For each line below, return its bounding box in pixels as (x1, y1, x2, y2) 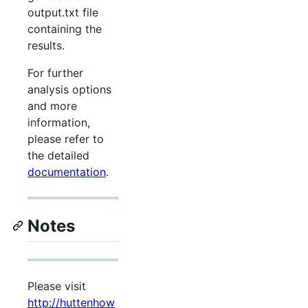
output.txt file (27, 5, 98, 19)
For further (27, 65, 83, 80)
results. (27, 38, 65, 52)
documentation (27, 164, 106, 179)
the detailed (27, 148, 89, 162)
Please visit (27, 278, 86, 293)
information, (27, 115, 90, 129)
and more (27, 98, 77, 113)
